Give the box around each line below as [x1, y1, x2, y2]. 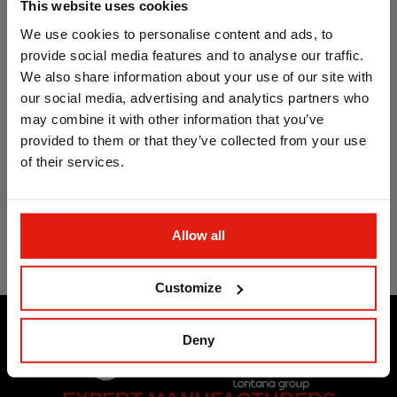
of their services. [20, 153, 124, 169]
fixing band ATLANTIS [32, 206, 167, 222]
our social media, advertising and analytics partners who [20, 90, 369, 105]
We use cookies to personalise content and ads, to [20, 26, 333, 42]
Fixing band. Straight [32, 189, 160, 205]
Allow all [172, 228, 225, 243]
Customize [155, 280, 222, 295]
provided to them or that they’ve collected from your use [20, 132, 366, 148]
